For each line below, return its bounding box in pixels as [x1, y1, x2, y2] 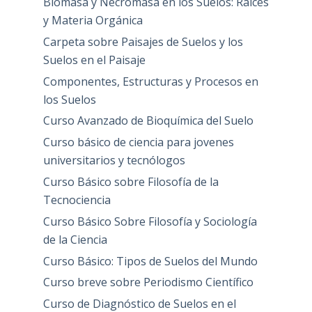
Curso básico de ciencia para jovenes [42, 134, 234, 150]
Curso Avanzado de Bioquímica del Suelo [42, 113, 253, 129]
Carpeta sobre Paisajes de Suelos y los [42, 33, 243, 49]
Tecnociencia [42, 192, 111, 208]
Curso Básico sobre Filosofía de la [42, 174, 219, 190]
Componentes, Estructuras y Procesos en [42, 73, 258, 89]
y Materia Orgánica [42, 13, 143, 29]
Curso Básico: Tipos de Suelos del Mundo [42, 253, 258, 269]
